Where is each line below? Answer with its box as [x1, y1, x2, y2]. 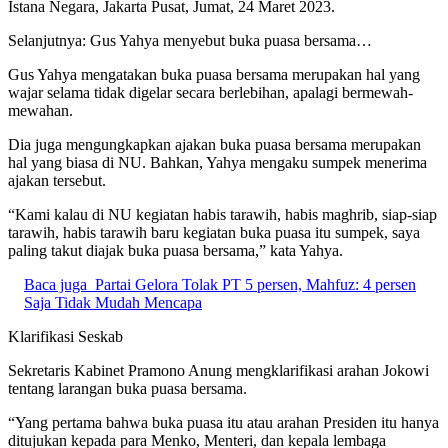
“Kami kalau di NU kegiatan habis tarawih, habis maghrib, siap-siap [8, 205, 437, 223]
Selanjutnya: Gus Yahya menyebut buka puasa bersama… [8, 31, 372, 49]
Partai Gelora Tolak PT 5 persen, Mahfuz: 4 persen [95, 275, 416, 293]
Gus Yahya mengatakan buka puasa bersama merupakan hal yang [8, 65, 420, 83]
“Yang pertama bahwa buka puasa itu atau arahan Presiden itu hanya [8, 413, 439, 431]
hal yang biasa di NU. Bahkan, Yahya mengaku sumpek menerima [8, 153, 427, 171]
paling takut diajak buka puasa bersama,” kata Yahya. [8, 241, 343, 259]
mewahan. [8, 101, 73, 119]
